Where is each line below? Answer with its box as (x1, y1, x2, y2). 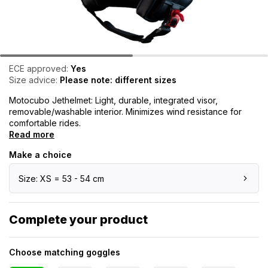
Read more (9, 129, 54, 139)
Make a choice (9, 150, 72, 160)
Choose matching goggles (9, 247, 120, 257)
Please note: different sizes (60, 75, 176, 85)
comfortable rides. (9, 118, 81, 128)
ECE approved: (9, 63, 71, 74)
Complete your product (9, 212, 148, 227)
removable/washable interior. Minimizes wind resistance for (9, 106, 242, 117)
